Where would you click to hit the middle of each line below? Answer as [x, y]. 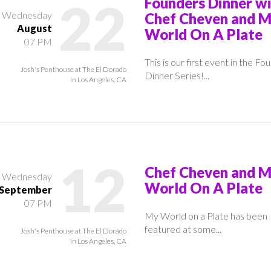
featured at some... [183, 229]
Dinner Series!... [177, 75]
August [34, 28]
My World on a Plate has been [206, 215]
